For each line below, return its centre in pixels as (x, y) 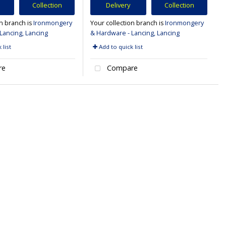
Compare (121, 68)
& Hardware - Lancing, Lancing (135, 33)
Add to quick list (120, 46)
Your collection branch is (127, 23)
